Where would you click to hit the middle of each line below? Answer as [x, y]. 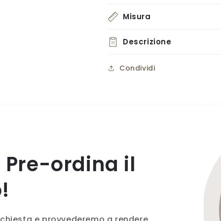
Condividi [137, 68]
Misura [137, 16]
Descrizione [147, 41]
